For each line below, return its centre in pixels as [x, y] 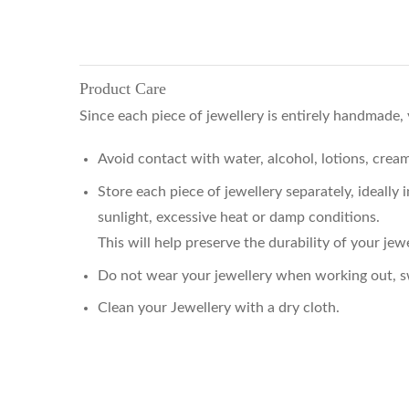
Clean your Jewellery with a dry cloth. [219, 308]
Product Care [123, 88]
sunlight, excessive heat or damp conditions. [239, 217]
